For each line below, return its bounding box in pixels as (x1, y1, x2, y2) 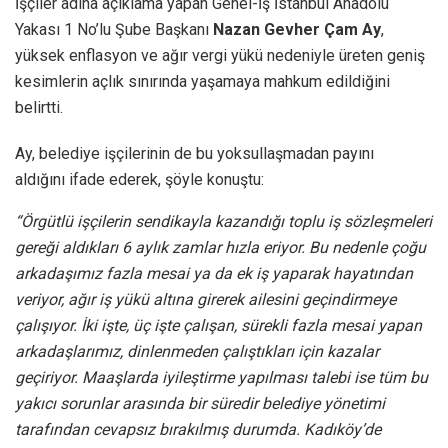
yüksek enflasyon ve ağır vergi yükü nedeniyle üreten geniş (15, 45, 425, 65)
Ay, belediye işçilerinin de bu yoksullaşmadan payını (15, 143, 374, 163)
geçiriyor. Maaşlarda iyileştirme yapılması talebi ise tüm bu (15, 367, 428, 387)
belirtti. (15, 97, 63, 117)
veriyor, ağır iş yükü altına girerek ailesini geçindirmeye (15, 289, 396, 309)
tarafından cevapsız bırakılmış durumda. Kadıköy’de (15, 419, 381, 439)
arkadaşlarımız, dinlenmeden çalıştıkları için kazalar (15, 341, 379, 361)
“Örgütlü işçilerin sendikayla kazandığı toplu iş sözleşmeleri (15, 211, 432, 231)
